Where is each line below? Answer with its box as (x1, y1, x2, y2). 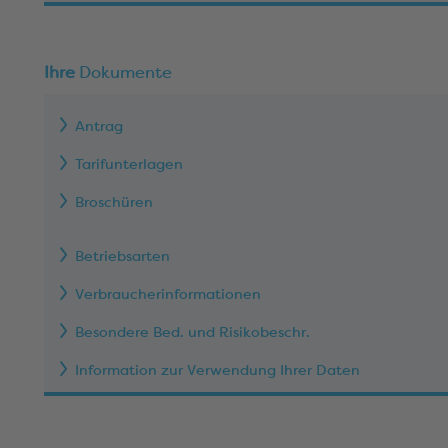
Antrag (75, 118, 123, 134)
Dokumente (79, 62, 172, 82)
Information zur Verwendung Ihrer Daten (75, 362, 360, 378)
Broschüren (75, 194, 153, 210)
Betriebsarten (75, 248, 170, 264)
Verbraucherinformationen (75, 286, 261, 302)
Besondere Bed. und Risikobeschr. (75, 324, 310, 340)
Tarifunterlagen (75, 156, 183, 172)
